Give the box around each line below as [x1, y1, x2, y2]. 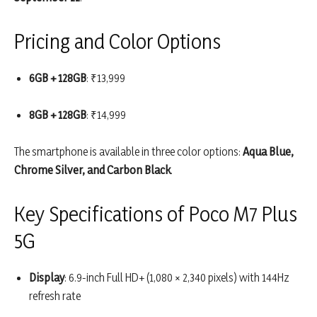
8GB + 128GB [29, 108, 86, 122]
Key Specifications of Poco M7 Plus [14, 201, 297, 227]
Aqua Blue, [243, 144, 294, 159]
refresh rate [29, 289, 81, 304]
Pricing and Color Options [14, 28, 221, 54]
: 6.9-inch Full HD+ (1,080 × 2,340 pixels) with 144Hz [64, 270, 289, 285]
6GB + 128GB [29, 71, 86, 86]
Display [29, 270, 64, 285]
